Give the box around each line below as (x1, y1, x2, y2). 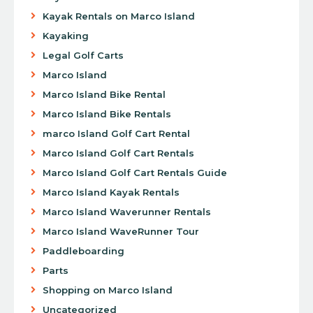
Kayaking (42, 29, 89, 41)
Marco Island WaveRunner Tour (42, 225, 199, 237)
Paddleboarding (42, 245, 124, 256)
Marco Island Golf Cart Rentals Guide (42, 166, 227, 178)
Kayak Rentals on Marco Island (42, 10, 195, 22)
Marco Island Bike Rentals (42, 108, 171, 119)
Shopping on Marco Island (42, 284, 173, 296)
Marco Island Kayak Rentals (42, 186, 180, 198)
